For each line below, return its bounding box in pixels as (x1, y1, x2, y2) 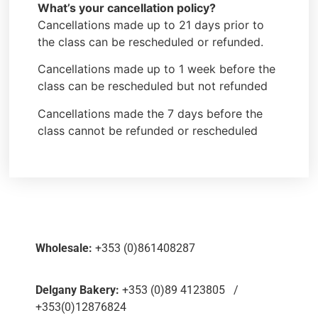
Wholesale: (35, 241, 92, 256)
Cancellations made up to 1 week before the (38, 62, 276, 77)
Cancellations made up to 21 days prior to (38, 17, 265, 32)
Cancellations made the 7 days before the (38, 106, 263, 121)
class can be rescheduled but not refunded (38, 79, 268, 94)
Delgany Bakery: (35, 283, 119, 297)
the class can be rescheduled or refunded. (38, 34, 264, 49)
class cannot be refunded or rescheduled (38, 123, 258, 138)
